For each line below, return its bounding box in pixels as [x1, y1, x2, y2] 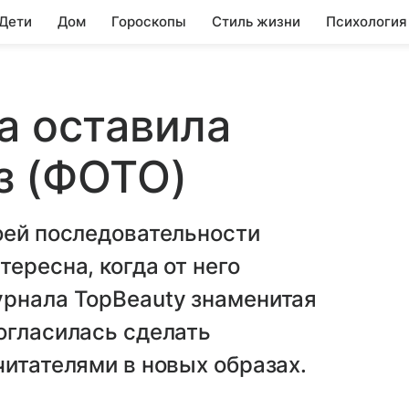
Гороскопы [111, 13, 186, 30]
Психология [326, 13, 407, 30]
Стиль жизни [212, 13, 300, 30]
